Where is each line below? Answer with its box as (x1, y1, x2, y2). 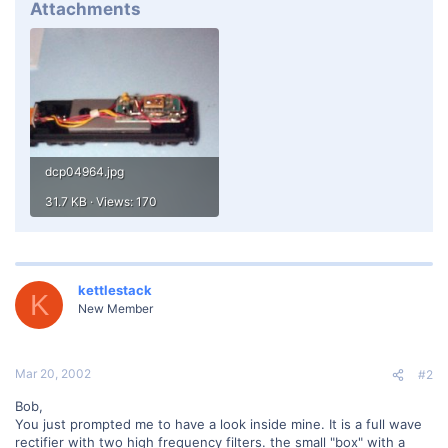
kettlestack (78, 282, 152, 299)
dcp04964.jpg (45, 164, 124, 180)
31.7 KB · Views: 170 (45, 194, 157, 210)
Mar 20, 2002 (15, 365, 91, 381)
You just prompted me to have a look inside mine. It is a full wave (15, 415, 422, 432)
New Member (78, 301, 153, 317)
